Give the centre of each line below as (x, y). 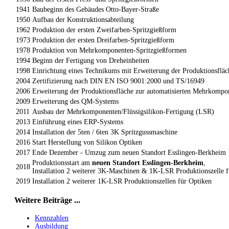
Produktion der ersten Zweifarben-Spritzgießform (104, 30)
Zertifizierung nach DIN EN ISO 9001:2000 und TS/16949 (118, 81)
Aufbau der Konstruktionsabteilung (83, 20)
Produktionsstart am (62, 163)
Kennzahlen (52, 218)
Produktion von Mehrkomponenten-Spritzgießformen (109, 50)
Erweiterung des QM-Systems (75, 101)
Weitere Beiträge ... (47, 200)
